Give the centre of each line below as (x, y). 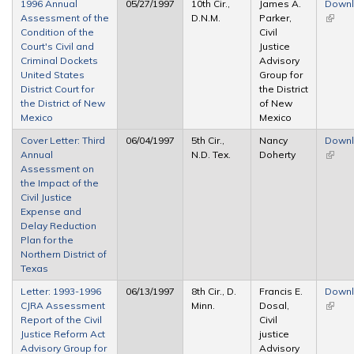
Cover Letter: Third (63, 140)
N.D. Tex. (211, 154)
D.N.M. (206, 17)
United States (53, 74)
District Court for (57, 88)
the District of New (63, 103)
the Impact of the (60, 183)
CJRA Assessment (63, 305)
